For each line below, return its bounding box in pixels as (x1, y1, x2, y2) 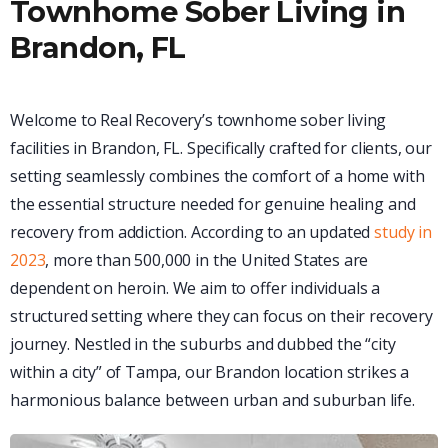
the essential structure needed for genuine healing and (10, 192, 416, 215)
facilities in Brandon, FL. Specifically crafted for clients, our (10, 136, 432, 159)
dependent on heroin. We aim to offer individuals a (10, 276, 381, 299)
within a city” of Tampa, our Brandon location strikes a (10, 360, 410, 383)
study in (374, 220, 432, 243)
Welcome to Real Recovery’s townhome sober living (10, 108, 387, 131)
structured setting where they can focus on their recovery (10, 304, 433, 327)
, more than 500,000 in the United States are (45, 248, 369, 271)
